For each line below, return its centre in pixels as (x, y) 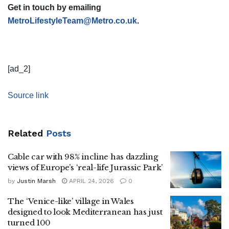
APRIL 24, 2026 (90, 181)
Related (25, 133)
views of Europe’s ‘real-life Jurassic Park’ (85, 168)
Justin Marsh (36, 181)
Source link (28, 96)
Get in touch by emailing (54, 8)
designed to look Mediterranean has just (85, 212)
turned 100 (29, 222)
